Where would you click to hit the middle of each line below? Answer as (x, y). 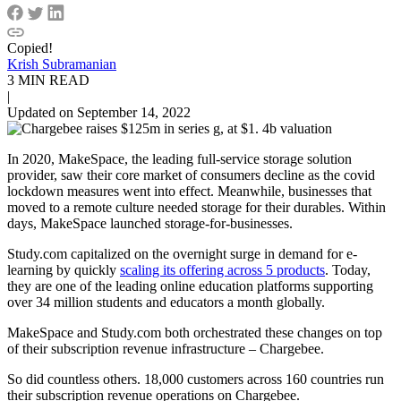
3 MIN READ (48, 80)
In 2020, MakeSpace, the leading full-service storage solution (179, 158)
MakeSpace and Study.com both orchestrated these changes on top (195, 332)
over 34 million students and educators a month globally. (166, 302)
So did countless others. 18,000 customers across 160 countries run (196, 379)
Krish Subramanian (62, 64)
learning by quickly (64, 269)
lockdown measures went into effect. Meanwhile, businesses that (189, 191)
